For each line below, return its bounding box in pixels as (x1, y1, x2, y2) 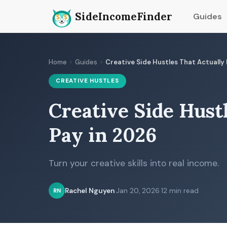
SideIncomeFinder (75, 9, 172, 23)
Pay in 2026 (49, 122, 157, 147)
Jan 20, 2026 (116, 186, 160, 195)
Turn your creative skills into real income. (49, 158, 219, 169)
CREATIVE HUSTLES (56, 77, 119, 85)
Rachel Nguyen (65, 186, 115, 195)
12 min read (161, 186, 199, 195)
